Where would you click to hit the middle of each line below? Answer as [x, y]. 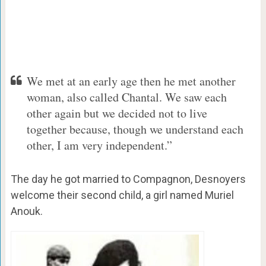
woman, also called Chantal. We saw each [126, 97]
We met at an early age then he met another [131, 81]
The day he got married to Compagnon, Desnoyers [128, 179]
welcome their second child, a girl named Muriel [122, 195]
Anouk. [26, 211]
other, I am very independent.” [99, 145]
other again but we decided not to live [117, 113]
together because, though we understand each [135, 129]
